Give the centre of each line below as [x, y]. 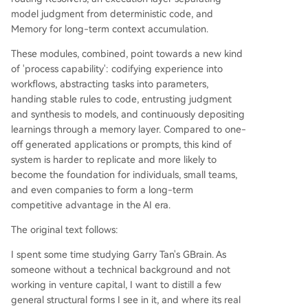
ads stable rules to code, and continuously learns [129, 58]
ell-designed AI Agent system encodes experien [128, 28]
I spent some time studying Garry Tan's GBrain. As [119, 254]
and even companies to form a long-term [102, 190]
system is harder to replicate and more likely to [114, 159]
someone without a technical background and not [121, 269]
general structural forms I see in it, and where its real [126, 300]
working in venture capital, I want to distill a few [116, 285]
